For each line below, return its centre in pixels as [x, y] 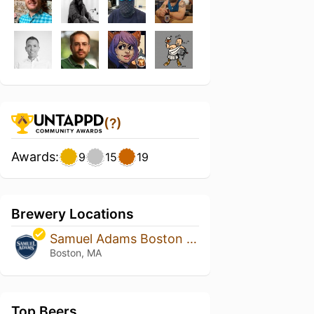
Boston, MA [75, 253]
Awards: [35, 157]
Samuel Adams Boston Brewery [191, 239]
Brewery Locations [73, 214]
